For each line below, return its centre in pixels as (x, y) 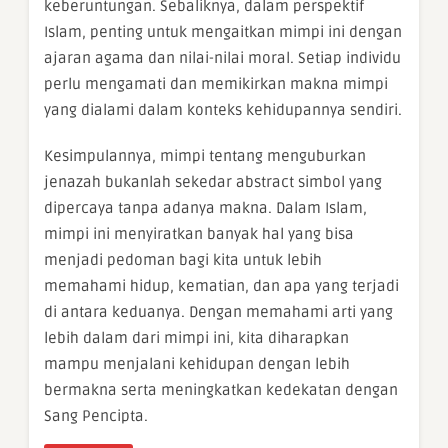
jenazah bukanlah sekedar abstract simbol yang (213, 182)
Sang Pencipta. (96, 416)
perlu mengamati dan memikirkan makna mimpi (216, 84)
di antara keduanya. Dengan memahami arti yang (218, 312)
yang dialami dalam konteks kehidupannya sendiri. (223, 110)
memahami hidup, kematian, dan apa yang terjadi (221, 286)
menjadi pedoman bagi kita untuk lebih (183, 260)
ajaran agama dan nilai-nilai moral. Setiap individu (222, 58)
